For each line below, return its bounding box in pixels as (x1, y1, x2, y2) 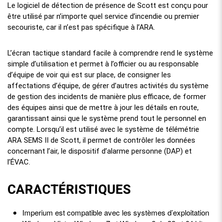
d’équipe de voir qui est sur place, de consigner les (7, 70, 171, 79)
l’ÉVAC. (7, 157, 30, 166)
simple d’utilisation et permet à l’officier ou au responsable (7, 59, 199, 68)
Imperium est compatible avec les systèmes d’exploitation (22, 207, 209, 218)
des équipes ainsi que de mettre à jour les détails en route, (7, 103, 199, 112)
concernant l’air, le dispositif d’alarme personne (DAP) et (7, 146, 192, 156)
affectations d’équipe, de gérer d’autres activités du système (7, 81, 209, 90)
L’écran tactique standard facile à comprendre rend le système (7, 48, 213, 57)
